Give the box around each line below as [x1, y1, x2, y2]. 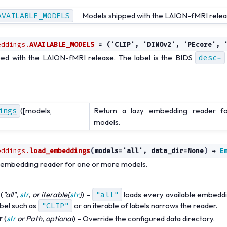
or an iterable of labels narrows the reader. [72, 200, 217, 210]
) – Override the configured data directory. [73, 213, 215, 223]
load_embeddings [29, 146, 90, 155]
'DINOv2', [142, 40, 179, 49]
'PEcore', [183, 40, 220, 49]
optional [46, 213, 73, 223]
